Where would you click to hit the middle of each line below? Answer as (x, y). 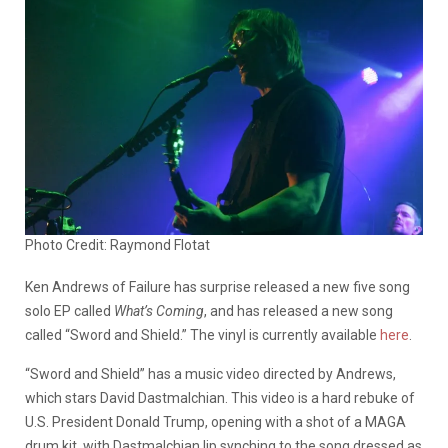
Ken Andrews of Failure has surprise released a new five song (217, 286)
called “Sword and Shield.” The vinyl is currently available (202, 334)
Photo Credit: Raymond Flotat (117, 244)
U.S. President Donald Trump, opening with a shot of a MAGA (215, 421)
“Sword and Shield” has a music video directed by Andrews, (210, 373)
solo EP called (69, 310)
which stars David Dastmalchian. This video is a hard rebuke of (220, 397)
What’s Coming (159, 310)
